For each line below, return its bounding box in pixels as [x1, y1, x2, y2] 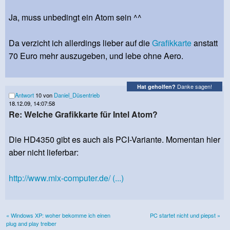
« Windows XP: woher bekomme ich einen [6, 210, 110, 219]
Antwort [15, 90, 34, 99]
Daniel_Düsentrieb [54, 90, 100, 99]
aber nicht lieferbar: [9, 146, 79, 158]
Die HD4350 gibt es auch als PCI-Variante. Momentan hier [9, 133, 220, 145]
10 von [34, 90, 54, 99]
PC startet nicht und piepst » [150, 210, 220, 219]
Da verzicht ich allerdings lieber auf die [9, 36, 152, 49]
